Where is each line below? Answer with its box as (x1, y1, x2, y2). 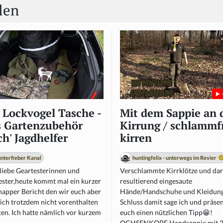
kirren (120, 131, 152, 145)
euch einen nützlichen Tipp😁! (120, 208, 213, 217)
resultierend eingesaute (120, 177, 192, 186)
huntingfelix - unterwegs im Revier (132, 154, 217, 161)
